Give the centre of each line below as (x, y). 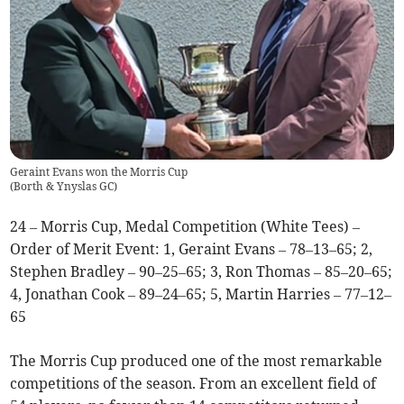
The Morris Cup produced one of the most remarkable (197, 361)
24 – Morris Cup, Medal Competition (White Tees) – (185, 227)
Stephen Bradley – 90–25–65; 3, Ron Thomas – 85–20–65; (202, 272)
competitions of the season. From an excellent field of (193, 384)
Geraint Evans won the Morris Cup (99, 172)
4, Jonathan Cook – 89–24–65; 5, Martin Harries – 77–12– (201, 294)
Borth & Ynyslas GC (64, 187)
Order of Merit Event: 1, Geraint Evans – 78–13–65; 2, (192, 249)
